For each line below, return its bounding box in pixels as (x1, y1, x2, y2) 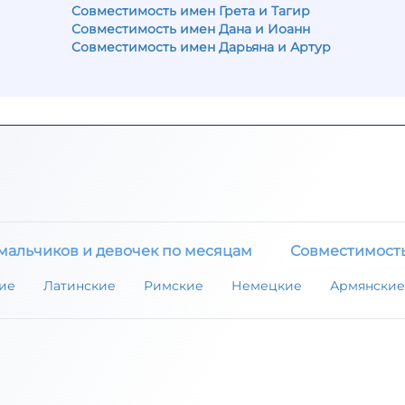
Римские (144, 278, 203, 295)
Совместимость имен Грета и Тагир (71, 3, 310, 19)
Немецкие (231, 278, 302, 295)
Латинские (43, 278, 116, 295)
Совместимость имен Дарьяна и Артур (71, 39, 331, 55)
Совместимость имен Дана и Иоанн (71, 21, 310, 37)
